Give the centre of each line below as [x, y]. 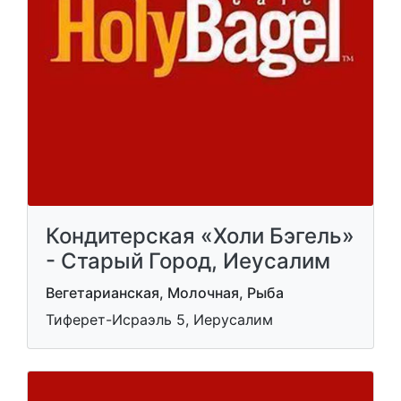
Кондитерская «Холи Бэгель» [200, 236]
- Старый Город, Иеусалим [188, 261]
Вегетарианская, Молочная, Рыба [165, 293]
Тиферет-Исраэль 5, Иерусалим [159, 320]
